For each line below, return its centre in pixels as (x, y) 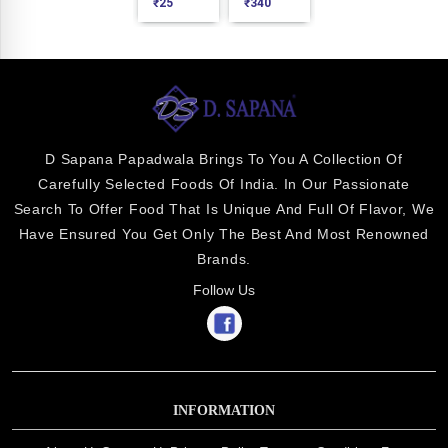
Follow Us (224, 290)
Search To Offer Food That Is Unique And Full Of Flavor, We (224, 209)
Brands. (224, 259)
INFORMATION (224, 410)
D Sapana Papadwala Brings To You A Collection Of (224, 159)
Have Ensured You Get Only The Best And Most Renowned (224, 234)
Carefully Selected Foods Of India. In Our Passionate (224, 184)
